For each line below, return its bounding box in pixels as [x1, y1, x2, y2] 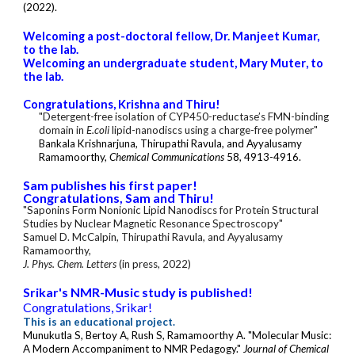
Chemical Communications [109, 151, 227, 164]
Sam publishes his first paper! [23, 177, 200, 193]
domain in [39, 124, 85, 137]
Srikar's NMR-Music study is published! [23, 284, 254, 300]
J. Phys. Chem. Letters [23, 258, 120, 271]
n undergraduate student [94, 56, 235, 71]
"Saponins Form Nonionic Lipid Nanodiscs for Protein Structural [23, 204, 319, 217]
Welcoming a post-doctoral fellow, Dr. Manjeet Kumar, [23, 29, 320, 44]
